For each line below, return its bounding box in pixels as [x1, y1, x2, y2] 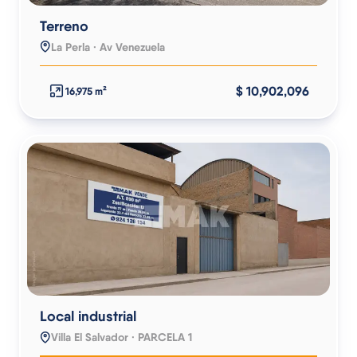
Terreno [40, 16, 88, 35]
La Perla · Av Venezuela [51, 39, 165, 54]
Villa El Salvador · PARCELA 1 [51, 330, 192, 344]
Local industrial [40, 307, 136, 325]
